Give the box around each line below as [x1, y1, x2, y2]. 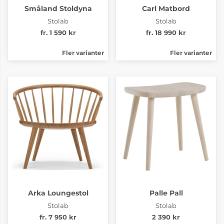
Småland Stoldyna [24, 3, 92, 13]
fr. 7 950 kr [39, 213, 76, 221]
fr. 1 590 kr [40, 28, 76, 36]
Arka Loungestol [27, 188, 88, 197]
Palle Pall [149, 188, 183, 197]
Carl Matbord [142, 3, 190, 13]
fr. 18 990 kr [146, 28, 186, 36]
